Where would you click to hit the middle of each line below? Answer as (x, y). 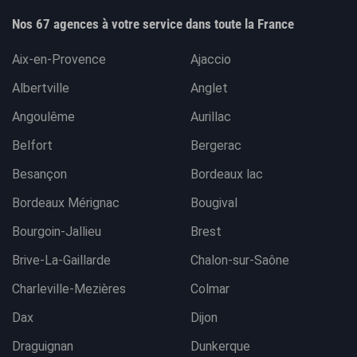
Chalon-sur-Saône (240, 260)
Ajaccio (211, 59)
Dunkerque (220, 346)
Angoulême (43, 116)
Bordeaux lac (227, 174)
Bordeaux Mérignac (66, 202)
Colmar (210, 288)
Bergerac (216, 145)
